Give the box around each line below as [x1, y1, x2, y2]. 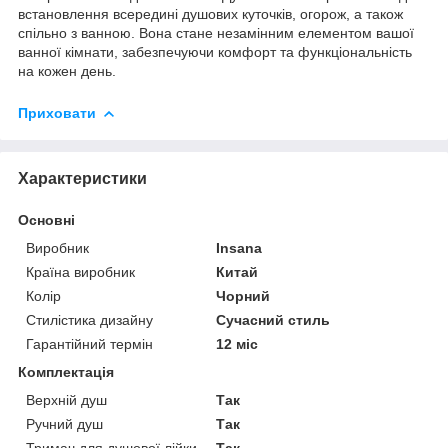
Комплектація [18, 363, 114, 380]
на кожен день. [18, 62, 116, 79]
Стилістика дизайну [26, 311, 153, 328]
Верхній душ [26, 391, 107, 408]
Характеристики [18, 169, 147, 187]
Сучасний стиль [216, 311, 331, 328]
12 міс [216, 335, 259, 352]
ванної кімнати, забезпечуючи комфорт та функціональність [18, 43, 412, 60]
